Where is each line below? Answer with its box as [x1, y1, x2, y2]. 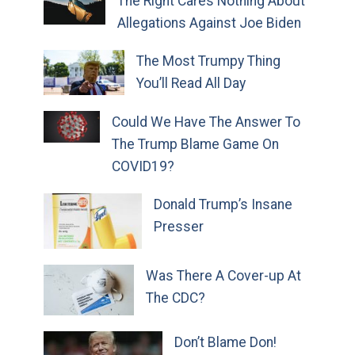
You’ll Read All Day [136, 75, 246, 91]
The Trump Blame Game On [111, 136, 279, 153]
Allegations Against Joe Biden [116, 15, 301, 31]
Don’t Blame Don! [174, 334, 277, 350]
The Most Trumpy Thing [136, 53, 281, 69]
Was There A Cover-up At [145, 267, 301, 284]
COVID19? [111, 158, 174, 175]
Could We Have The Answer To [111, 114, 300, 131]
